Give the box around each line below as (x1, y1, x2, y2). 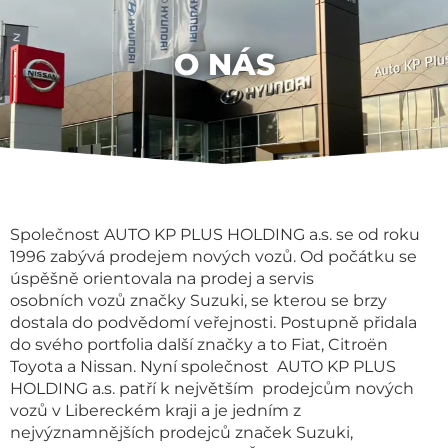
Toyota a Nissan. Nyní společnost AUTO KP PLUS (10, 357, 396, 376)
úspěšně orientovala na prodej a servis (10, 269, 314, 288)
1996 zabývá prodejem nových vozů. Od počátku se (10, 247, 417, 266)
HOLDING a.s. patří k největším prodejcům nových (10, 379, 414, 398)
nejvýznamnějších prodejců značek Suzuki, (10, 423, 353, 442)
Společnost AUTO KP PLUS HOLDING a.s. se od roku (10, 225, 420, 244)
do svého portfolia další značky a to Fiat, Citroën (10, 335, 388, 354)
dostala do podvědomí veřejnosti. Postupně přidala (10, 313, 417, 332)
